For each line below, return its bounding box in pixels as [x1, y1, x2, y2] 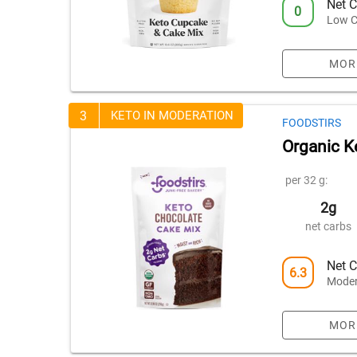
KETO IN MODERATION [111, 108, 233, 123]
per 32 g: [284, 174, 328, 186]
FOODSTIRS [281, 116, 341, 129]
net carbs [305, 220, 352, 233]
